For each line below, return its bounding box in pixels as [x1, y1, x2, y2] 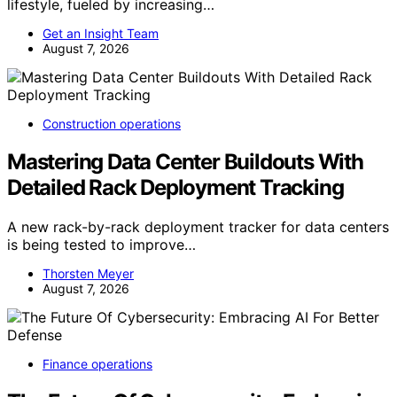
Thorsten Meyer [43, 266, 134, 282]
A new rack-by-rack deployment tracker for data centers [7, 218, 389, 237]
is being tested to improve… [7, 236, 196, 254]
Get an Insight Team [43, 26, 159, 42]
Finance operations [43, 356, 152, 372]
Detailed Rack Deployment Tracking [7, 175, 344, 201]
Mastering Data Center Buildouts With [7, 149, 363, 175]
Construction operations [43, 116, 181, 132]
